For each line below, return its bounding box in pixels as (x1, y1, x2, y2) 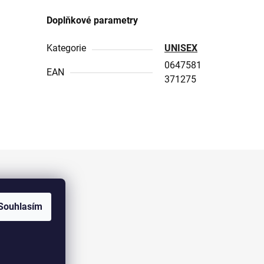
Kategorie (47, 42, 87, 54)
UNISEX (164, 42, 198, 54)
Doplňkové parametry (47, 14, 138, 26)
